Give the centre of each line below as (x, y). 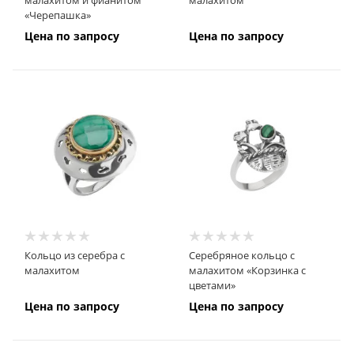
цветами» (212, 285)
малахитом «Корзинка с (247, 270)
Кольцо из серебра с (75, 255)
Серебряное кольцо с (241, 255)
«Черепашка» (58, 15)
